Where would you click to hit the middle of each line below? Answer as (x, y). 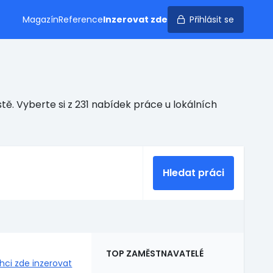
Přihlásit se (212, 19)
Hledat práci (193, 173)
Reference (81, 19)
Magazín (41, 19)
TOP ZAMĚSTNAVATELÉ (155, 253)
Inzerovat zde (135, 19)
